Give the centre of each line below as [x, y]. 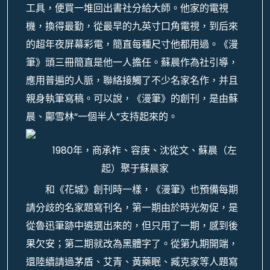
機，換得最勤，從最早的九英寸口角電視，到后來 [132, 26]
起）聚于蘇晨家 [135, 168]
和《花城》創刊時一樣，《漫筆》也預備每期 [142, 190]
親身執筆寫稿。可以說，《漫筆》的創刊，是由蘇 [132, 99]
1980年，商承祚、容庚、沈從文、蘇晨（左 [145, 150]
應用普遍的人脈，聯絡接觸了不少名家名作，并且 [132, 80]
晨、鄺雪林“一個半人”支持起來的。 [102, 117]
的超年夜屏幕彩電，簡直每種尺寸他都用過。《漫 [132, 44]
